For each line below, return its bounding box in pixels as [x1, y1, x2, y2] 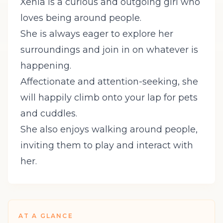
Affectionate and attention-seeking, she [20, 76, 198, 87]
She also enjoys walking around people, [20, 124, 198, 135]
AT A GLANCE [18, 212, 73, 220]
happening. [20, 60, 71, 71]
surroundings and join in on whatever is [20, 44, 198, 55]
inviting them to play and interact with [20, 140, 193, 151]
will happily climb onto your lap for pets [20, 92, 198, 103]
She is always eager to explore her [20, 28, 173, 39]
